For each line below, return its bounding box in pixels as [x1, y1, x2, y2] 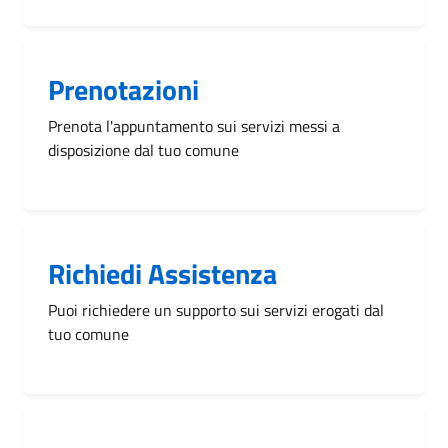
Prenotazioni [48, 68, 199, 111]
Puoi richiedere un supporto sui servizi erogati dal [48, 298, 384, 322]
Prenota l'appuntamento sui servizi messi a [48, 114, 340, 138]
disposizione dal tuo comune [48, 138, 239, 162]
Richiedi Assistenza [48, 252, 277, 295]
